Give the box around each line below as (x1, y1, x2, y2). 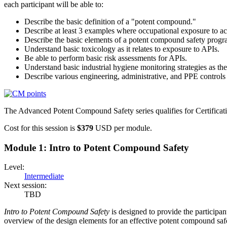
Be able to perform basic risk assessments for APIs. (24, 53, 187, 62)
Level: (4, 163, 24, 172)
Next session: (4, 181, 47, 190)
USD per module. (93, 123, 152, 132)
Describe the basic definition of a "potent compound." (24, 17, 196, 26)
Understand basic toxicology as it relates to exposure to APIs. (24, 44, 219, 53)
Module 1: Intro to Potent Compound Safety (4, 142, 189, 153)
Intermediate (24, 172, 64, 181)
